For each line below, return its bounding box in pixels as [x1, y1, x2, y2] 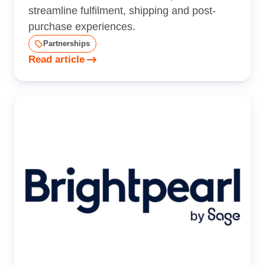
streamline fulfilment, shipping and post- [28, 4, 216, 17]
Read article [28, 53, 85, 65]
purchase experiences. [28, 20, 135, 33]
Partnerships [43, 38, 90, 48]
